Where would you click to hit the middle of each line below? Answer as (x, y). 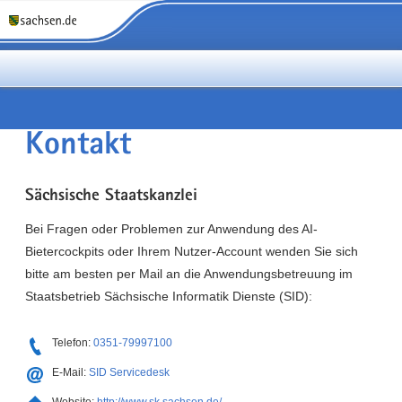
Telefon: (72, 342)
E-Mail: (70, 372)
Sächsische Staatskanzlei (111, 197)
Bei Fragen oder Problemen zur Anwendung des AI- (171, 228)
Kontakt (78, 147)
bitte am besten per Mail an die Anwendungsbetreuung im (188, 273)
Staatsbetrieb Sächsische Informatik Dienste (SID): (168, 296)
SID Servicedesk (129, 372)
